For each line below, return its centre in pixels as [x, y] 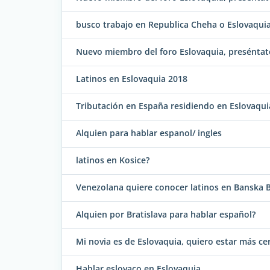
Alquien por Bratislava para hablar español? [166, 215]
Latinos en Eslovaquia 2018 [132, 79]
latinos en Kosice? [113, 160]
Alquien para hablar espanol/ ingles [149, 133]
